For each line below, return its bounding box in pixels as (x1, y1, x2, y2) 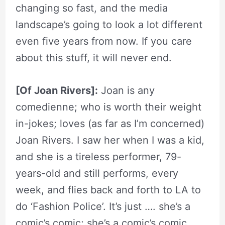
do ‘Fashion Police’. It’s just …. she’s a (15, 200, 190, 212)
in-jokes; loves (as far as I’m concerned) (15, 117, 204, 130)
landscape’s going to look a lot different (15, 18, 202, 31)
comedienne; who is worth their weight (15, 100, 201, 113)
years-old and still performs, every (15, 167, 178, 179)
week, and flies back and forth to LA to (15, 183, 201, 196)
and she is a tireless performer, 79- (15, 150, 181, 163)
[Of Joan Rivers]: (15, 84, 98, 96)
